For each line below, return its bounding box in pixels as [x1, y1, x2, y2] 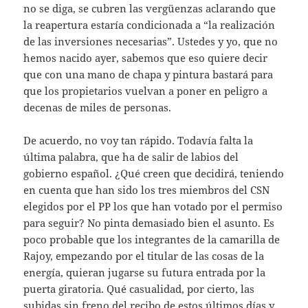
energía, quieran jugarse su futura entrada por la [23, 265, 266, 280]
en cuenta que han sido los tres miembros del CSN [23, 183, 270, 197]
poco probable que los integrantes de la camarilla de [23, 232, 280, 247]
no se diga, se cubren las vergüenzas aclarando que [23, 1, 276, 16]
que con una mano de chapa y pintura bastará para [23, 67, 274, 82]
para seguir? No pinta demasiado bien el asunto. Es [23, 216, 275, 230]
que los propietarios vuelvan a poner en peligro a [23, 84, 268, 98]
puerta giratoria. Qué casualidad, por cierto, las [23, 282, 255, 296]
